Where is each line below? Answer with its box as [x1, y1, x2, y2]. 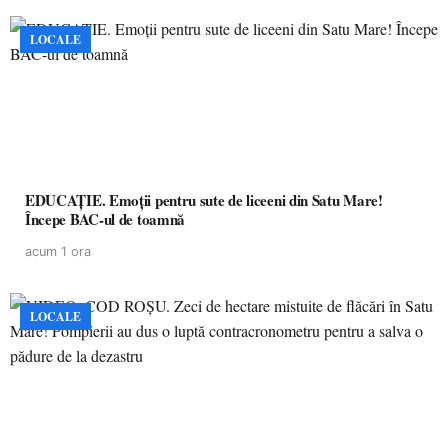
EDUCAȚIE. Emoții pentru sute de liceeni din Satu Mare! [25, 189, 383, 211]
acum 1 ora [25, 244, 91, 259]
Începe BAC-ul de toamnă [25, 208, 186, 230]
